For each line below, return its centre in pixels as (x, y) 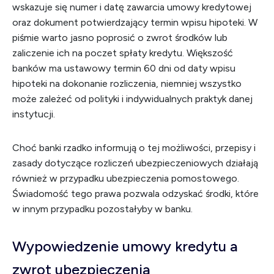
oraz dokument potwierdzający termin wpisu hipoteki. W (135, 22)
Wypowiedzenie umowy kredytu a (125, 246)
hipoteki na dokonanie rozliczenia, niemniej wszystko (127, 83)
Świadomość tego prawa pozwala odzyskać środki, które (135, 194)
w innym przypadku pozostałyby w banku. (102, 209)
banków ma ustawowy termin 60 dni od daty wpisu (124, 68)
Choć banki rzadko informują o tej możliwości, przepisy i (134, 148)
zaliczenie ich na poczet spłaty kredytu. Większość (123, 53)
